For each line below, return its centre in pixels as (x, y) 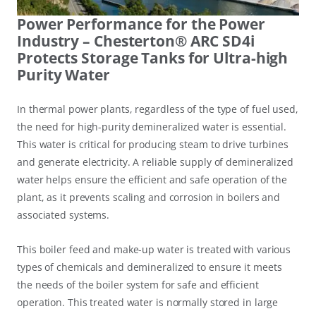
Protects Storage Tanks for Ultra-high (153, 58)
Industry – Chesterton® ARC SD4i (136, 41)
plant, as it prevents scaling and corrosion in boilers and (149, 197)
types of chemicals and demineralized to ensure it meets (150, 267)
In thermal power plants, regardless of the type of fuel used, (158, 109)
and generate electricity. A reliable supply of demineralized (155, 162)
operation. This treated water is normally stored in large (148, 303)
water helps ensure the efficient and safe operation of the (152, 180)
